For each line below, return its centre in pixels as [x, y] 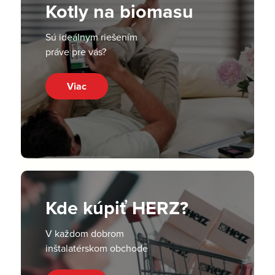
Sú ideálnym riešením [91, 37]
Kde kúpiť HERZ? [117, 207]
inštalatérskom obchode [96, 248]
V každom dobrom [84, 233]
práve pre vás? [76, 51]
